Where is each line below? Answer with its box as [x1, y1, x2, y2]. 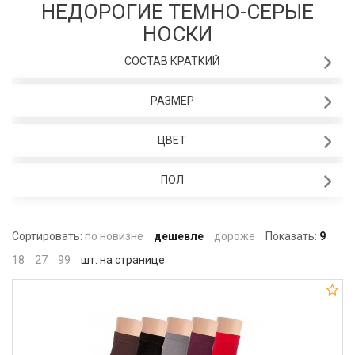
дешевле [154, 230, 204, 243]
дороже [214, 230, 255, 243]
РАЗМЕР [150, 94, 194, 108]
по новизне [85, 230, 143, 243]
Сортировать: [12, 230, 82, 243]
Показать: [265, 230, 317, 243]
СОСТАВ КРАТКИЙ [124, 55, 219, 68]
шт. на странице [78, 254, 165, 267]
